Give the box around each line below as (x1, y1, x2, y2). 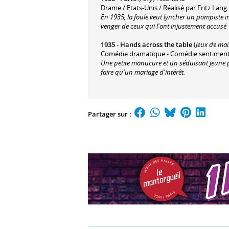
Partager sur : (88, 109, 133, 119)
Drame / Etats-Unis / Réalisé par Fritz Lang (101, 3, 227, 12)
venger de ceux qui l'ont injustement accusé (101, 21, 226, 31)
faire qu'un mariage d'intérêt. (101, 67, 185, 77)
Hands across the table (120, 39, 192, 49)
